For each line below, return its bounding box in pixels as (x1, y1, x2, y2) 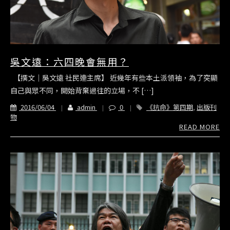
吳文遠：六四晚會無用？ (10, 54, 129, 69)
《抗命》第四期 (146, 102, 193, 112)
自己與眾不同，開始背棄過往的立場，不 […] (10, 85, 154, 96)
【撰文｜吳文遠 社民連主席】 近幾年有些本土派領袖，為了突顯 (10, 72, 218, 83)
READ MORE (179, 122, 220, 132)
